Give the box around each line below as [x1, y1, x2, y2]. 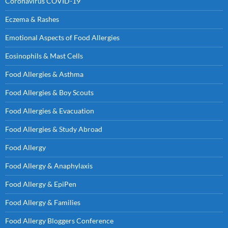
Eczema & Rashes [5, 15, 59, 24]
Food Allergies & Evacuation [5, 106, 94, 116]
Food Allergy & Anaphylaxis [5, 161, 93, 170]
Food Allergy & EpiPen [5, 180, 76, 189]
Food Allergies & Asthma [5, 70, 83, 79]
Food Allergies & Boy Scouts [5, 88, 94, 97]
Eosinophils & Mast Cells [5, 51, 83, 61]
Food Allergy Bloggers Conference [5, 216, 113, 225]
